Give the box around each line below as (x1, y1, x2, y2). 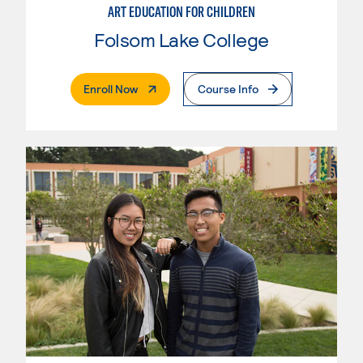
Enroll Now (83, 82, 138, 96)
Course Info (198, 82, 258, 96)
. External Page (137, 81, 212, 96)
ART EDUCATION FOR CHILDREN (108, 2, 255, 22)
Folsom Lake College (94, 28, 269, 52)
